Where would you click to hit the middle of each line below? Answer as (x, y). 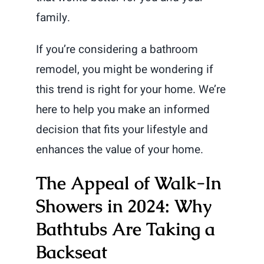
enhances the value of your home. (120, 150)
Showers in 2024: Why (124, 206)
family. (53, 18)
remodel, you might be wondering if (125, 70)
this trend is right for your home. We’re (131, 90)
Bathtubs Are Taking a (126, 229)
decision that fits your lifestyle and (122, 130)
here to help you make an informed (123, 110)
